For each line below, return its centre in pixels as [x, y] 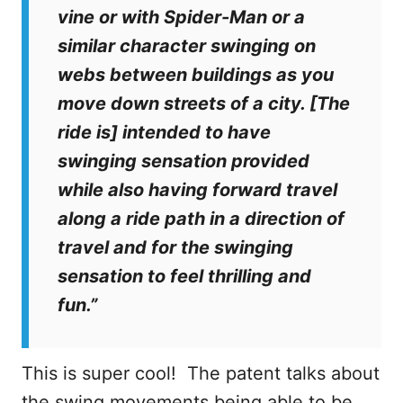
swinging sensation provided [184, 161]
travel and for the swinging [175, 247]
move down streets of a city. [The [204, 103]
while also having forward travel [197, 189]
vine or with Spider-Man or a [181, 17]
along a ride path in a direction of [201, 218]
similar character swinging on [187, 45]
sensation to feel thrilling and [184, 276]
